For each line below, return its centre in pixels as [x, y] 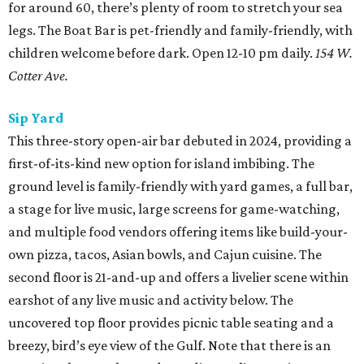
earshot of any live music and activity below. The [151, 299]
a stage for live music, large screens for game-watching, [174, 208]
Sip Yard [36, 117]
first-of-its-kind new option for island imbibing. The [161, 163]
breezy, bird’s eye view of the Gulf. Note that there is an [169, 345]
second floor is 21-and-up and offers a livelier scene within [178, 277]
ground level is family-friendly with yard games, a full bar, [180, 186]
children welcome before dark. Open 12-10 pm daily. [162, 52]
